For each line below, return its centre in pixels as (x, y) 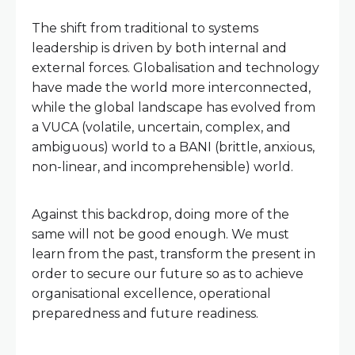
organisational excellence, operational (151, 294)
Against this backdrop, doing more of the (160, 215)
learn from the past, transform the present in (174, 254)
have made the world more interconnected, (171, 88)
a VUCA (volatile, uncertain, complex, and (161, 128)
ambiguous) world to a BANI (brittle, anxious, (173, 147)
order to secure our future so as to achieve (168, 274)
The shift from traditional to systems (145, 29)
